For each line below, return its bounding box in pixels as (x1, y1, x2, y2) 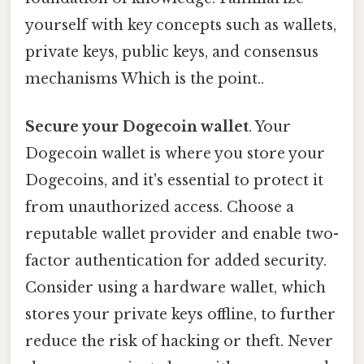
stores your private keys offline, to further (25, 305, 336, 323)
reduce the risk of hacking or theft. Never (25, 331, 333, 350)
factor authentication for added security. (25, 251, 327, 270)
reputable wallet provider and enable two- (25, 224, 339, 243)
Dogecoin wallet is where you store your (25, 144, 325, 162)
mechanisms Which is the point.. (25, 69, 264, 88)
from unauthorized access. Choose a (25, 197, 294, 216)
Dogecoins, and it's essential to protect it (25, 171, 323, 189)
